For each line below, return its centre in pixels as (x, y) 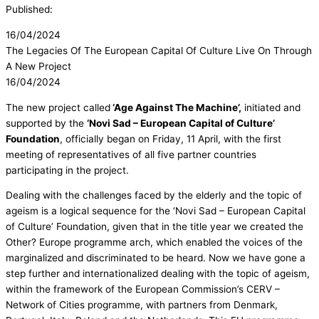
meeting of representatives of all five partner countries (131, 154)
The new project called (58, 107)
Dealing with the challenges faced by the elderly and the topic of (154, 195)
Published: (29, 10)
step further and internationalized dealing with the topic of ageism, (158, 274)
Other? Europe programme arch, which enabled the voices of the (154, 242)
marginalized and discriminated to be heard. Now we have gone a (156, 258)
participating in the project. (67, 170)
